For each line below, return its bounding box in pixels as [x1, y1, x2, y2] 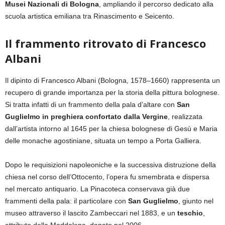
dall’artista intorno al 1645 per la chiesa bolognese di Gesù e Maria [5, 125, 217, 133]
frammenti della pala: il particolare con [5, 197, 128, 205]
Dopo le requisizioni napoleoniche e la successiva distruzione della [5, 161, 216, 169]
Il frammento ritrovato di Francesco [5, 36, 206, 51]
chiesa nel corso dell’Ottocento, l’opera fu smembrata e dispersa [5, 173, 209, 181]
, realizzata [168, 113, 202, 121]
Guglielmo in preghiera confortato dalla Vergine [5, 113, 168, 121]
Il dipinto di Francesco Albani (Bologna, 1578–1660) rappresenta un [5, 76, 220, 85]
